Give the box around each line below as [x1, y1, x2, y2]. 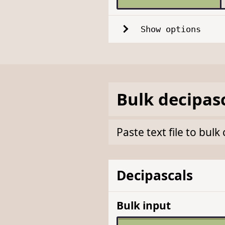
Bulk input [116, 198, 171, 213]
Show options [140, 24, 201, 34]
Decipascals [116, 166, 193, 185]
